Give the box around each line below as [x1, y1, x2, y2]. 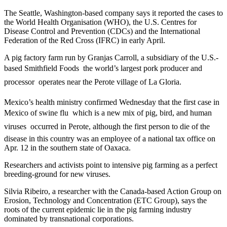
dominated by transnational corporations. [4, 214, 134, 223]
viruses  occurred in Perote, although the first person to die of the [4, 122, 210, 131]
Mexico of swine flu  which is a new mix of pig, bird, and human [4, 108, 212, 117]
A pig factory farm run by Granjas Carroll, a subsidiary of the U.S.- [4, 53, 218, 62]
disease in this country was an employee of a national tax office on [4, 134, 215, 143]
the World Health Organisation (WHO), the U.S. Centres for [4, 17, 197, 26]
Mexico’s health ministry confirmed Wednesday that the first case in [4, 97, 219, 106]
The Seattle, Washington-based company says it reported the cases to [4, 8, 223, 17]
